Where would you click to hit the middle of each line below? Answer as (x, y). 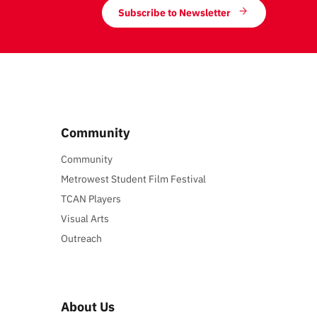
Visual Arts (85, 218)
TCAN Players (91, 198)
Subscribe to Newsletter (175, 12)
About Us (88, 307)
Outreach (82, 238)
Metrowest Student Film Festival (134, 179)
